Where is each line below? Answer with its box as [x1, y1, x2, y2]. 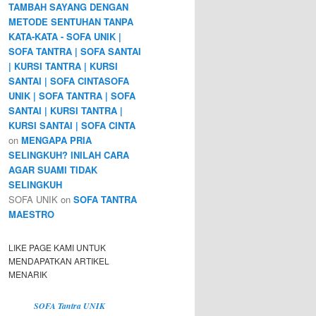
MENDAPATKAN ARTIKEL [8, 254, 109, 267]
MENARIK [8, 267, 47, 280]
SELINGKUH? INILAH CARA [8, 148, 129, 162]
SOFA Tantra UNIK [34, 300, 105, 312]
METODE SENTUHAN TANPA [8, 15, 133, 29]
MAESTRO [8, 207, 54, 221]
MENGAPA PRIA [21, 133, 92, 147]
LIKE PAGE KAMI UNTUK [8, 241, 106, 253]
